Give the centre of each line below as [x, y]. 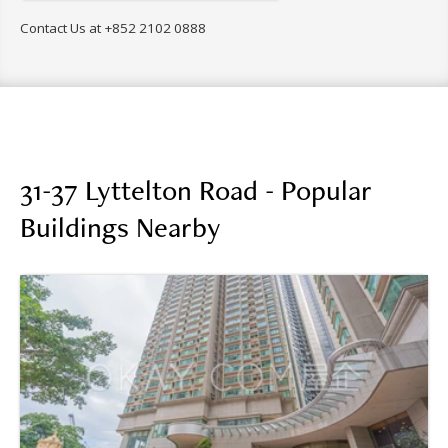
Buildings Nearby [120, 226]
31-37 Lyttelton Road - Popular [196, 189]
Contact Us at [62, 27]
